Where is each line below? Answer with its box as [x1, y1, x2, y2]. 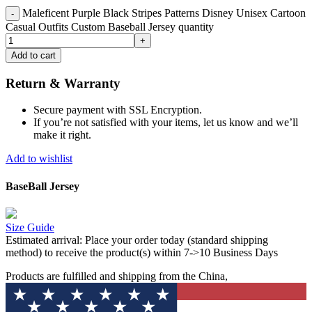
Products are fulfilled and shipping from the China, [6, 270, 228, 282]
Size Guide [6, 221, 54, 233]
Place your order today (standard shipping [82, 233, 268, 246]
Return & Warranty [6, 75, 120, 91]
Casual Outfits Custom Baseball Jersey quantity [6, 20, 214, 33]
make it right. [33, 129, 91, 141]
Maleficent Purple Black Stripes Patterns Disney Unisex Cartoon [22, 6, 306, 19]
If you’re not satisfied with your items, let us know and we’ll [33, 116, 298, 129]
